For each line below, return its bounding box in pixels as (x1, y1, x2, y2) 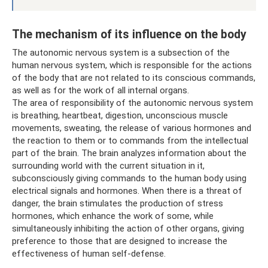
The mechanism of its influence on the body (12, 28, 246, 41)
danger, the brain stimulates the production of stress (12, 197, 223, 209)
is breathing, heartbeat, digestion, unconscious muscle (12, 109, 228, 121)
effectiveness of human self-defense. (12, 248, 166, 259)
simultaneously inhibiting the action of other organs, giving (12, 223, 244, 234)
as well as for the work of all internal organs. (12, 84, 189, 96)
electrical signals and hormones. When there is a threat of (12, 185, 242, 196)
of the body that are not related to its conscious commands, (12, 72, 255, 83)
